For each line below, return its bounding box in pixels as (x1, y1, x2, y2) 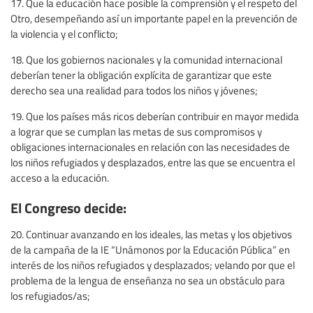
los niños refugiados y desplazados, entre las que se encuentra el (10, 155, 295, 170)
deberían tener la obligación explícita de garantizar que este (10, 68, 272, 82)
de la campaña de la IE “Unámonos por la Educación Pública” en (10, 242, 290, 257)
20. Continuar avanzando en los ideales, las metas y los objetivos (10, 227, 292, 242)
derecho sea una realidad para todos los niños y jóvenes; (10, 83, 258, 98)
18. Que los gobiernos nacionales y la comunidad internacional (10, 52, 282, 67)
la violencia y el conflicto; (10, 27, 118, 41)
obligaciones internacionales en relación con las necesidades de (10, 140, 290, 154)
